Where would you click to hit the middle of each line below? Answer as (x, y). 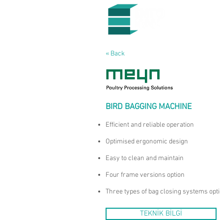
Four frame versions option (145, 175)
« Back (115, 54)
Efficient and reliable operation (150, 125)
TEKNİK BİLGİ (161, 214)
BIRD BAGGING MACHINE (149, 107)
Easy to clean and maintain (145, 158)
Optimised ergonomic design (147, 142)
